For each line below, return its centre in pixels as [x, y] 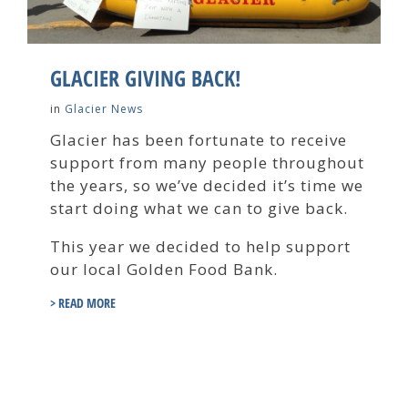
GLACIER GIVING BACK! [146, 78]
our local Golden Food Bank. [164, 270]
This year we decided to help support [200, 247]
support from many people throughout [207, 163]
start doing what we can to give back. [199, 209]
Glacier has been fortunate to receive [199, 140]
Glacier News [104, 109]
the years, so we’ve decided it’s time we [207, 186]
